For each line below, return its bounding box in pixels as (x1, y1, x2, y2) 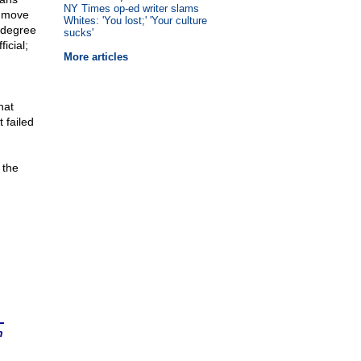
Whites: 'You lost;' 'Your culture (63, 15, 207, 27)
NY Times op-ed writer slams (63, 2, 199, 15)
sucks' (63, 27, 93, 39)
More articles (63, 51, 128, 63)
